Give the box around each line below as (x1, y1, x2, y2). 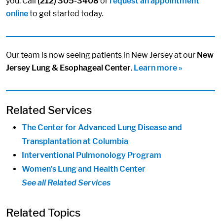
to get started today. (28, 9, 103, 18)
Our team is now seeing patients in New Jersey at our (6, 50, 197, 60)
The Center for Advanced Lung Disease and (22, 122, 182, 132)
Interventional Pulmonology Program (22, 150, 161, 160)
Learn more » (134, 63, 183, 73)
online (6, 9, 28, 18)
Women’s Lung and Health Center (22, 164, 146, 174)
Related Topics (6, 206, 80, 219)
